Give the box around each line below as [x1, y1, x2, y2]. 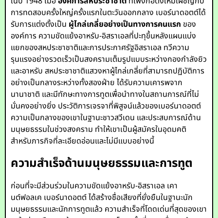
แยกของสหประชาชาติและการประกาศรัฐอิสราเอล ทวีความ [11, 42, 190, 54]
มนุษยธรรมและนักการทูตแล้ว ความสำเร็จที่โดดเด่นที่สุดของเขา [11, 203, 207, 215]
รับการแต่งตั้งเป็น [11, 18, 69, 30]
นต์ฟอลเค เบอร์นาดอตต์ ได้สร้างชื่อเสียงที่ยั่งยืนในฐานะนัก [11, 192, 193, 203]
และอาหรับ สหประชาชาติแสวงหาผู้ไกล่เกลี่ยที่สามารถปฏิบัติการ [11, 65, 205, 77]
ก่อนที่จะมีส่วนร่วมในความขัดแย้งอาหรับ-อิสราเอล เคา [11, 180, 178, 192]
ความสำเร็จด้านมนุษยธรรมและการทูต [11, 155, 193, 172]
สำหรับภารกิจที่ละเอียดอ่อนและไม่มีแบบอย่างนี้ [11, 135, 155, 147]
